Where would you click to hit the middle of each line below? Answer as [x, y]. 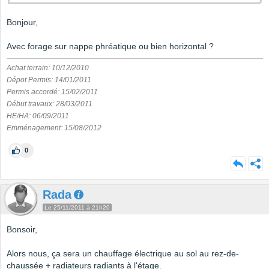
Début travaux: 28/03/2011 [50, 104]
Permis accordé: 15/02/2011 [52, 92]
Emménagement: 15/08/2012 [54, 128]
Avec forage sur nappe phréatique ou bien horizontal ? [110, 47]
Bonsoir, [22, 230]
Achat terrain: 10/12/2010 [48, 68]
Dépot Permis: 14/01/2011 [49, 80]
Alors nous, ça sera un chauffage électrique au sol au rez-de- [123, 254]
